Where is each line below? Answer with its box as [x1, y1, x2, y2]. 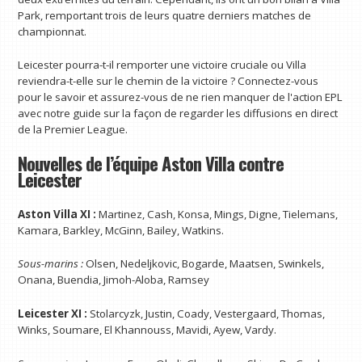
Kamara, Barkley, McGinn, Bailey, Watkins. [18, 222, 225, 238]
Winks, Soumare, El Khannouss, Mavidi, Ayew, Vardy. [18, 322, 277, 338]
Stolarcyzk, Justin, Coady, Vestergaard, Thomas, [87, 306, 326, 322]
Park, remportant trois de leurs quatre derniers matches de [18, 7, 312, 23]
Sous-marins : [18, 256, 84, 271]
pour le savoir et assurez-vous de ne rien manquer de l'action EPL [18, 90, 343, 105]
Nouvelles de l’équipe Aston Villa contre [18, 149, 284, 177]
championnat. [18, 23, 87, 39]
